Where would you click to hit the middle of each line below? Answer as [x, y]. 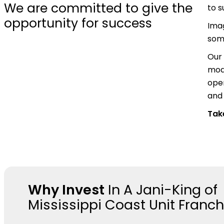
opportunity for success [78, 23]
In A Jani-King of [161, 189]
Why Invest [66, 189]
